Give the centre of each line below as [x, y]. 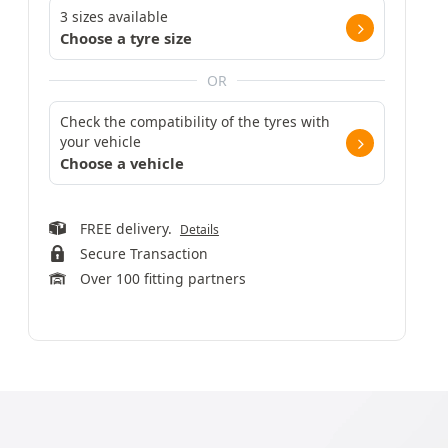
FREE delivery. [129, 228]
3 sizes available [114, 16]
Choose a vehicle [122, 163]
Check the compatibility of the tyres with [195, 121]
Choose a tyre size [126, 38]
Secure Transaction [143, 253]
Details [199, 229]
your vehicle [100, 141]
